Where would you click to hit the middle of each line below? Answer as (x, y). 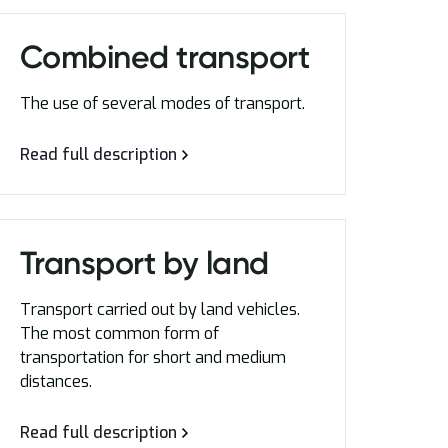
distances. (55, 381)
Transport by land (144, 263)
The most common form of (119, 333)
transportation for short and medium (152, 357)
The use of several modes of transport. (162, 103)
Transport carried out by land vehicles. (159, 309)
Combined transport (164, 57)
